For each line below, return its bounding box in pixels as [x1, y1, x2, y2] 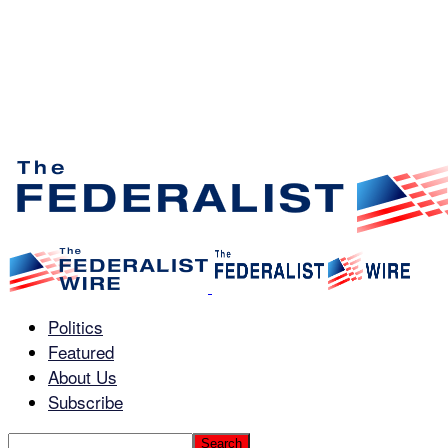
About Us [48, 364, 117, 389]
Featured [48, 339, 114, 364]
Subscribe [48, 389, 123, 414]
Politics [48, 314, 103, 339]
